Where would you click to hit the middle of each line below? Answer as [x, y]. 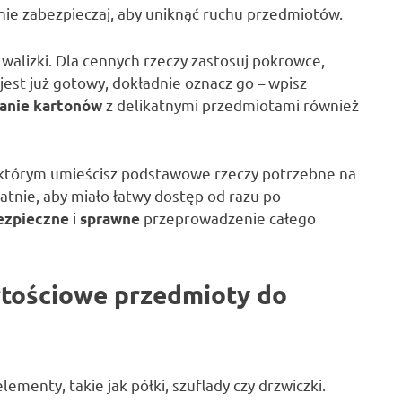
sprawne [110, 219]
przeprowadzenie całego [228, 218]
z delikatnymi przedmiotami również [231, 104]
